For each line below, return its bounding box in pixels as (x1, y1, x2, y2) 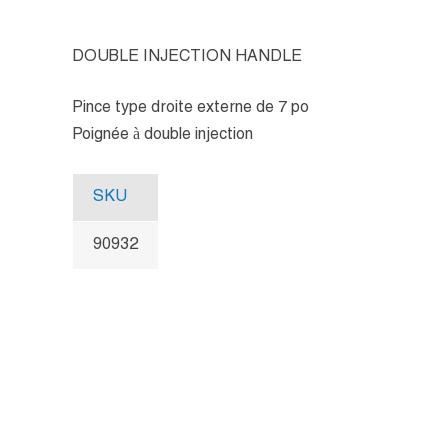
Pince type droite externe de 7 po (72, 100, 309, 115)
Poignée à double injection (72, 127, 253, 142)
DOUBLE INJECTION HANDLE (72, 49, 302, 64)
